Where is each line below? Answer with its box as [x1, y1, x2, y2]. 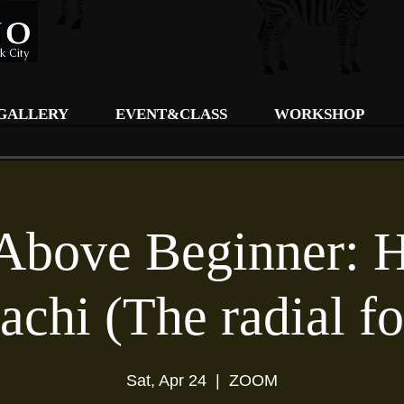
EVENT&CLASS [115, 106, 227, 123]
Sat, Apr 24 [126, 372, 207, 390]
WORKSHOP [274, 106, 364, 123]
